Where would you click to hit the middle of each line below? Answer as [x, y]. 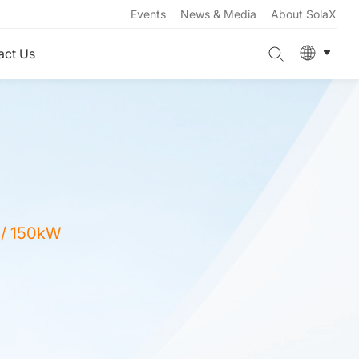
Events [148, 14]
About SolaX [304, 14]
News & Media [218, 14]
